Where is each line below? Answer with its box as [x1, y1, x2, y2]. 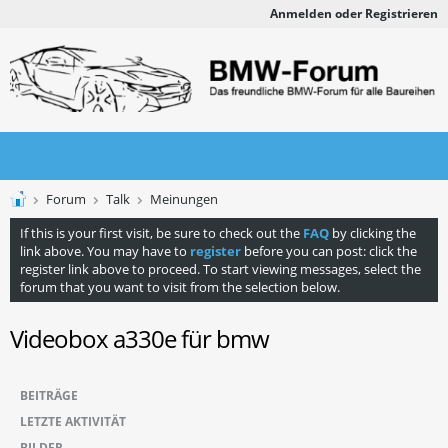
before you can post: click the [241, 242, 417, 260]
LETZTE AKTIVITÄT [20, 413, 126, 430]
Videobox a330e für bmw [10, 322, 269, 355]
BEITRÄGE [20, 387, 78, 404]
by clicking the [329, 224, 416, 242]
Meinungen [150, 190, 218, 208]
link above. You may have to [20, 242, 190, 260]
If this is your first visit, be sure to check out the [20, 224, 303, 242]
